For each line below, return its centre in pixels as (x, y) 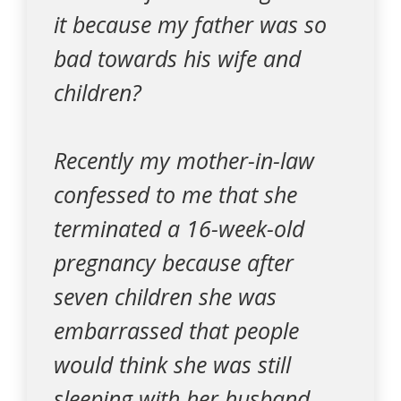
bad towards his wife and (177, 58)
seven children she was (165, 296)
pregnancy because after (174, 262)
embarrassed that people (176, 330)
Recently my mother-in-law (184, 160)
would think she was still (172, 364)
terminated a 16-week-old (179, 228)
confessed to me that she (175, 194)
